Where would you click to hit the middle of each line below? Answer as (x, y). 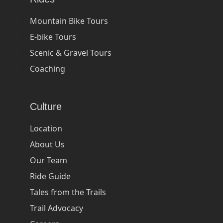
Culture (46, 106)
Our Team (49, 160)
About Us (47, 144)
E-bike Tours (53, 37)
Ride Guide (50, 176)
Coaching (48, 68)
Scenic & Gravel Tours (71, 53)
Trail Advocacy (56, 208)
